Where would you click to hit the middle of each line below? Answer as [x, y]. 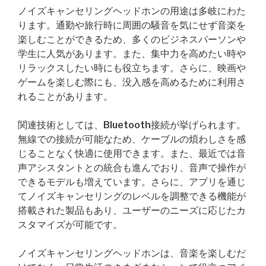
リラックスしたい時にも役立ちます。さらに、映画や [132, 68]
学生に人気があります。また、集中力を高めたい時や [132, 54]
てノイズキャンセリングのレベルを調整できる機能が [132, 196]
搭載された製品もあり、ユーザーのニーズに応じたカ [132, 210]
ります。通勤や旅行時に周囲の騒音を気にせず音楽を [132, 25]
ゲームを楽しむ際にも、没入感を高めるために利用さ [132, 82]
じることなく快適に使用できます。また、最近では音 [132, 153]
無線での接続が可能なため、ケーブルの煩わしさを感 [132, 139]
